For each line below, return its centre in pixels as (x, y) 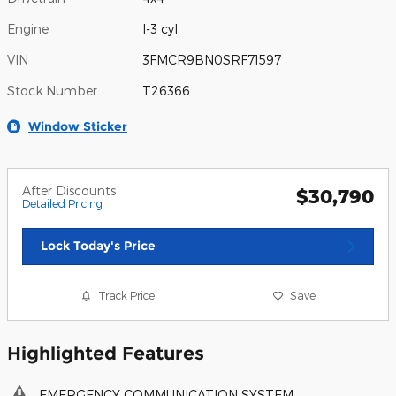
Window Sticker (78, 127)
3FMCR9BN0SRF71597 (212, 60)
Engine (28, 29)
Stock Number (52, 91)
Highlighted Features (106, 353)
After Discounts (69, 191)
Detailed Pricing (62, 204)
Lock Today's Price (98, 246)
